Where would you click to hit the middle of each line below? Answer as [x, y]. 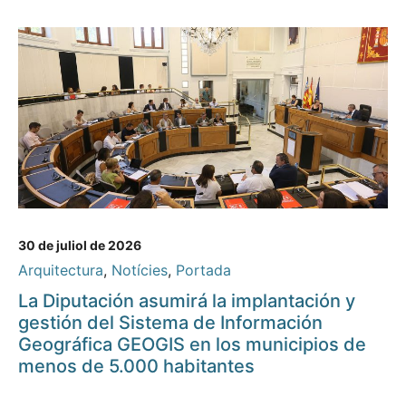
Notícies [140, 271]
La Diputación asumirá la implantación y [187, 301]
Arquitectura [61, 271]
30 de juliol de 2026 [80, 246]
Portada [203, 271]
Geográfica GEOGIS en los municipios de [192, 345]
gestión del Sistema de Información [170, 323]
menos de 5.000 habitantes [136, 367]
